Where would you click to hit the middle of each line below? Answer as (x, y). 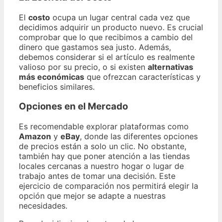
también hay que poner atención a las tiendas (104, 156)
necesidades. (43, 206)
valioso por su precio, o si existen (83, 67)
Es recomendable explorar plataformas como (104, 127)
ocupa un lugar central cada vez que (120, 17)
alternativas (170, 67)
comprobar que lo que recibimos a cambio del (106, 37)
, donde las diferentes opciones (139, 137)
